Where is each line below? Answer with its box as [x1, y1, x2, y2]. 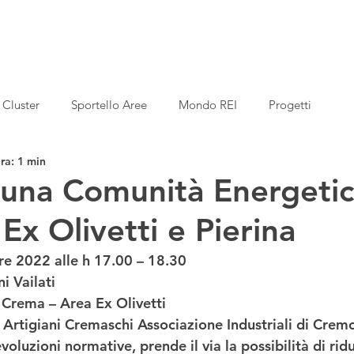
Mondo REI [179, 96, 237, 112]
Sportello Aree [71, 96, 147, 112]
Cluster [2, 96, 40, 112]
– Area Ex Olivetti [45, 294, 170, 313]
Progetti [269, 96, 311, 112]
